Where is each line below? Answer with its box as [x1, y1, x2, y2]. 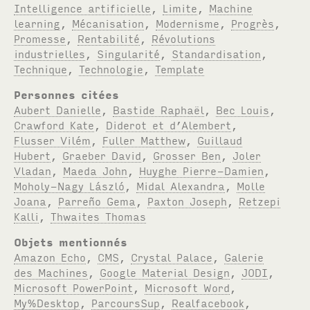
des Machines [14, 264, 89, 279]
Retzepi [239, 193, 281, 208]
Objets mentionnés [14, 234, 128, 248]
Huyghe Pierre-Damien [139, 163, 264, 177]
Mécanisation [72, 15, 145, 30]
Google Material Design [100, 264, 230, 279]
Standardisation [172, 46, 262, 60]
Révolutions [152, 30, 216, 45]
